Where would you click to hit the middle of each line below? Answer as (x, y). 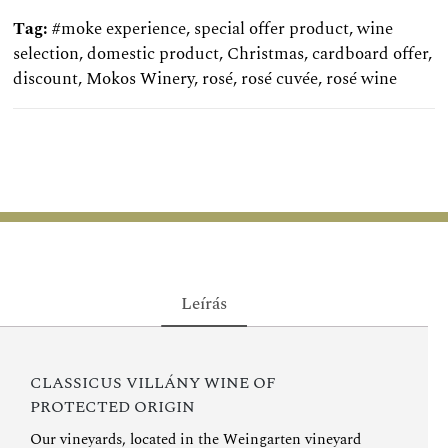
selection (46, 54)
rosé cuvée (279, 79)
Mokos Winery (140, 79)
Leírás (204, 303)
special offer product (271, 29)
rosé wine (361, 79)
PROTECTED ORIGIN (112, 406)
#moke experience (119, 29)
